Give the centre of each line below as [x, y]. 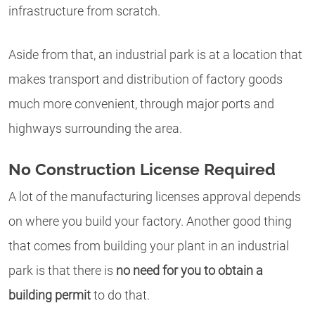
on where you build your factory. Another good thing [150, 221]
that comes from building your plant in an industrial [149, 246]
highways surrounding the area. [95, 128]
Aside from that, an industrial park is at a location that [155, 54]
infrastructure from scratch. [84, 12]
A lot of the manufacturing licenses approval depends [155, 197]
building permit [51, 295]
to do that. [122, 295]
